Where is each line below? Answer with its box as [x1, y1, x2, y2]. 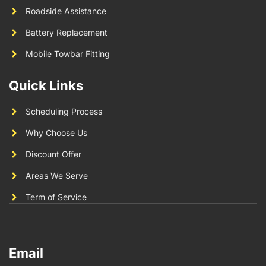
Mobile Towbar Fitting [25, 49, 110, 59]
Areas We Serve [25, 170, 88, 181]
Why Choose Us [25, 128, 87, 138]
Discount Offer [25, 149, 81, 160]
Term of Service [25, 192, 87, 202]
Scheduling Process [25, 106, 102, 117]
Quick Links [9, 78, 83, 94]
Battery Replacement [25, 27, 107, 38]
